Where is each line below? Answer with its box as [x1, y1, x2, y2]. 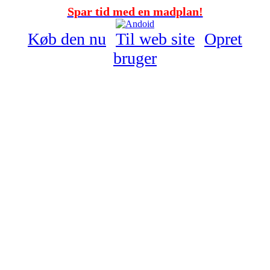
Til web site [116, 30, 195, 48]
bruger [113, 49, 157, 67]
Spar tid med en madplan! [67, 5, 203, 18]
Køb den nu [28, 30, 106, 48]
